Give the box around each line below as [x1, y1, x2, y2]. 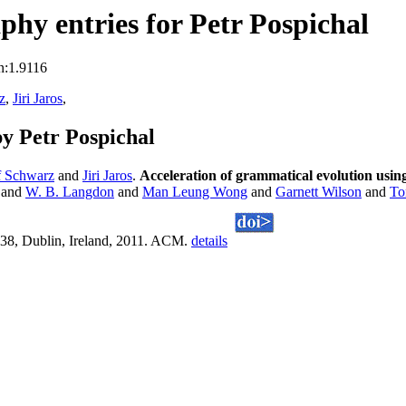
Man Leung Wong [142, 184, 247, 200]
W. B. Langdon [25, 184, 114, 200]
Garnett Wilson [275, 184, 362, 200]
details [191, 233, 227, 249]
